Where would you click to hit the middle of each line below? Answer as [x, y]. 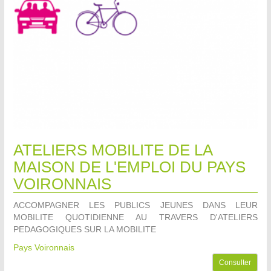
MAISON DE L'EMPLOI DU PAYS [129, 167]
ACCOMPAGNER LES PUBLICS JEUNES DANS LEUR [135, 205]
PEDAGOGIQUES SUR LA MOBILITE [85, 229]
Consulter [235, 262]
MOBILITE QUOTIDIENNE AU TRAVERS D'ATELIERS [135, 217]
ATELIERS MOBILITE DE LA [113, 150]
